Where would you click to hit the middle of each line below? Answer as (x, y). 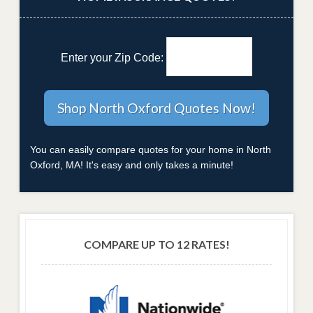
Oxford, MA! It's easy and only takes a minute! (132, 165)
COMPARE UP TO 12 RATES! (156, 244)
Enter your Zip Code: (113, 58)
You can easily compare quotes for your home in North (151, 149)
